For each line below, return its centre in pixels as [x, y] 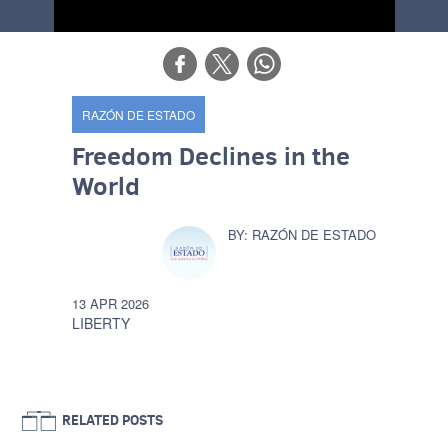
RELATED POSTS [113, 420]
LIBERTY [101, 323]
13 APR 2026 [111, 303]
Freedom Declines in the [211, 155]
